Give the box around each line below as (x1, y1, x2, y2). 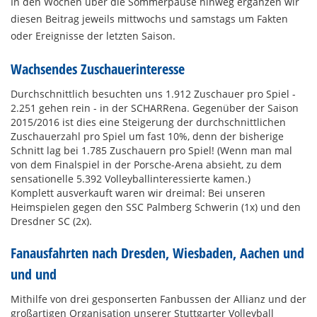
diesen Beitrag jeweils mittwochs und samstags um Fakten (11, 12, 288, 26)
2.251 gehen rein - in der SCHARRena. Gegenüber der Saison (11, 101, 299, 115)
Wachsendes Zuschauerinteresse (11, 59, 185, 79)
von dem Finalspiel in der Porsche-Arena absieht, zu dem (11, 158, 282, 172)
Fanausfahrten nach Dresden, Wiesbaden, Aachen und (11, 243, 304, 263)
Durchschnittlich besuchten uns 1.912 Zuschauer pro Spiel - (11, 87, 296, 101)
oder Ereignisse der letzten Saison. (11, 29, 175, 43)
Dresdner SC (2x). (11, 214, 92, 229)
